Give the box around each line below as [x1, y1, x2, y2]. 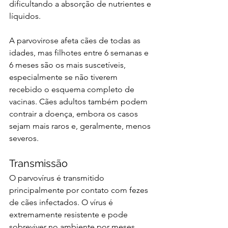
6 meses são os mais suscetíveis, [9, 60, 128, 70]
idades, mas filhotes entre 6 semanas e [9, 48, 151, 58]
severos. [9, 133, 39, 144]
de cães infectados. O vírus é [9, 197, 115, 208]
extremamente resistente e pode [9, 210, 130, 220]
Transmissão [9, 157, 68, 170]
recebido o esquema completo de [9, 84, 136, 95]
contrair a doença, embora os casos [9, 109, 140, 119]
